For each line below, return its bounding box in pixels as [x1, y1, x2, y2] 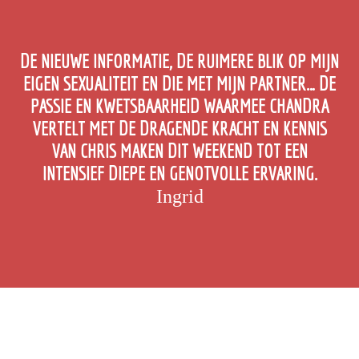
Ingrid [155, 185, 204, 207]
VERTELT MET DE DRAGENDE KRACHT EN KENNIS [32, 116, 327, 139]
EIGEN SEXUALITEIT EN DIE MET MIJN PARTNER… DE [23, 71, 336, 95]
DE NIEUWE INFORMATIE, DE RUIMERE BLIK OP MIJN [20, 49, 339, 72]
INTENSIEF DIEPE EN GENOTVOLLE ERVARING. [42, 161, 317, 184]
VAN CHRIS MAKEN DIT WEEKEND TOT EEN [51, 139, 308, 162]
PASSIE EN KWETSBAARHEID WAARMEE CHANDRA [30, 94, 329, 117]
